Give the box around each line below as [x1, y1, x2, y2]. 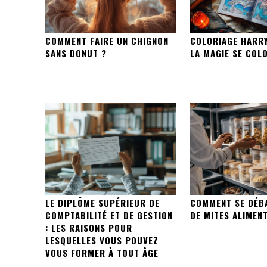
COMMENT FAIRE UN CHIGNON [45, 34, 169, 48]
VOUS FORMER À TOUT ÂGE [45, 246, 159, 259]
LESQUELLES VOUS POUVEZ [45, 233, 159, 247]
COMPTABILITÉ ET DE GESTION [45, 208, 173, 222]
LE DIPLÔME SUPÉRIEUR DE [45, 195, 160, 209]
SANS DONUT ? [45, 46, 107, 60]
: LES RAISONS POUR [45, 221, 132, 234]
